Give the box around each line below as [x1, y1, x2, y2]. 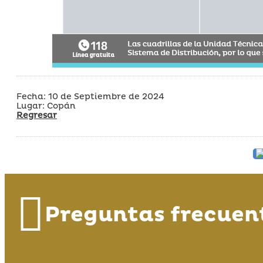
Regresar [16, 110, 57, 121]
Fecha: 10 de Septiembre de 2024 [16, 92, 164, 102]
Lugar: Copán [16, 101, 76, 112]
